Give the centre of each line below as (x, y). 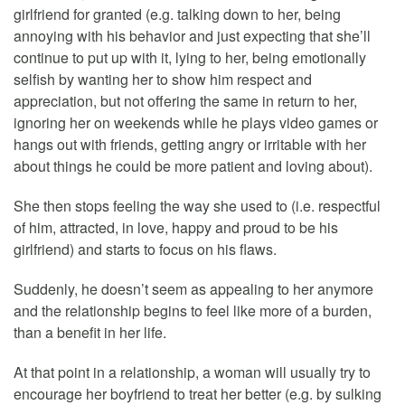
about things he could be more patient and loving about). (193, 165)
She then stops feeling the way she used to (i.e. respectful (197, 205)
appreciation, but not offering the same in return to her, (185, 100)
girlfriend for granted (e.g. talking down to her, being (177, 14)
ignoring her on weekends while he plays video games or (196, 122)
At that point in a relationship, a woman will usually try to (192, 372)
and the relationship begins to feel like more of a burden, (193, 310)
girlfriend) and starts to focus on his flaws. (145, 249)
